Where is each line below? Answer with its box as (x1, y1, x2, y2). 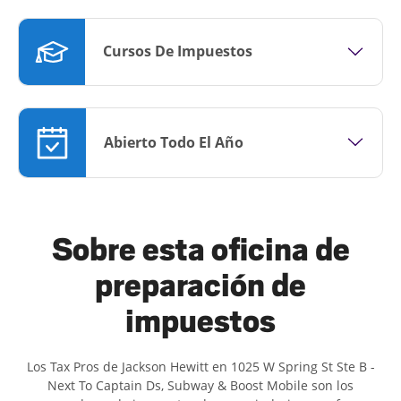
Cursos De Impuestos (103, 41, 252, 62)
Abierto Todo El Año (104, 132, 243, 152)
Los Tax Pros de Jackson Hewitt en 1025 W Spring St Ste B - (26, 357, 375, 375)
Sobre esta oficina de (51, 231, 350, 268)
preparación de (95, 267, 306, 303)
